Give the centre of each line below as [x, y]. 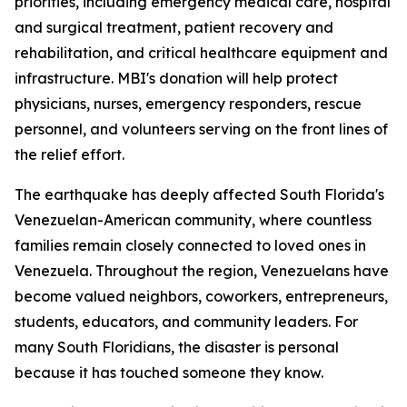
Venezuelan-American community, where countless [193, 220]
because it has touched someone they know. [169, 373]
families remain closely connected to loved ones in [190, 246]
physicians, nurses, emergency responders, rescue [188, 104]
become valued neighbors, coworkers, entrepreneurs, [201, 297]
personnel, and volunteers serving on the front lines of [201, 129]
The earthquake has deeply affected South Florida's [199, 195]
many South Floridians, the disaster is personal [177, 347]
